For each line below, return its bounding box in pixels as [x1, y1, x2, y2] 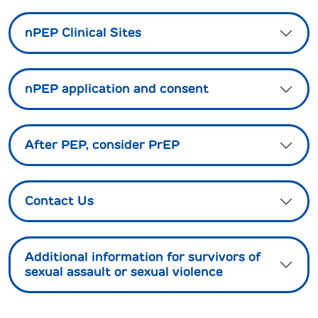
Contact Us [25, 193, 94, 209]
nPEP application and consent [25, 81, 209, 97]
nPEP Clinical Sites [25, 25, 141, 40]
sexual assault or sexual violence [25, 264, 223, 280]
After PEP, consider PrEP [25, 137, 180, 153]
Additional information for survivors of [25, 249, 261, 265]
